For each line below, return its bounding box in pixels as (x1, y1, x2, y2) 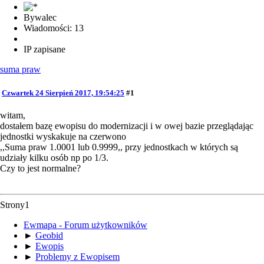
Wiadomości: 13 (24, 23, 84, 34)
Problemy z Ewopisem (35, 251, 120, 262)
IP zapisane (24, 44, 65, 55)
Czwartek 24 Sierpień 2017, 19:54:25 (2, 88, 124, 97)
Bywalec (24, 12, 57, 23)
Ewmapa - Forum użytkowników (24, 219, 147, 230)
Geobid (35, 230, 63, 240)
